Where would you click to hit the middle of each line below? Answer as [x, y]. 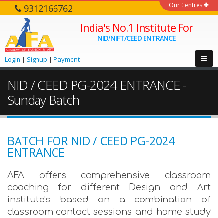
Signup [37, 59]
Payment [67, 59]
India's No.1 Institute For [136, 27]
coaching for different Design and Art [109, 187]
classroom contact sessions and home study [109, 212]
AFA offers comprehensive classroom [109, 175]
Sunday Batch [43, 100]
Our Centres [186, 5]
